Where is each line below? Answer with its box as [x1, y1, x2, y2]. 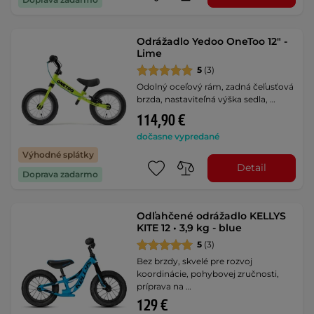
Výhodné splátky [22, 149, 94, 160]
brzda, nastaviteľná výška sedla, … [137, 93, 276, 104]
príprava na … [137, 280, 192, 292]
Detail [236, 161, 266, 175]
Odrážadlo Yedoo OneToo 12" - [137, 34, 288, 48]
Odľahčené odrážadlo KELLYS [137, 209, 287, 222]
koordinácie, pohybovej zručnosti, [137, 268, 280, 279]
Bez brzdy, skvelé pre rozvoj [137, 255, 253, 266]
